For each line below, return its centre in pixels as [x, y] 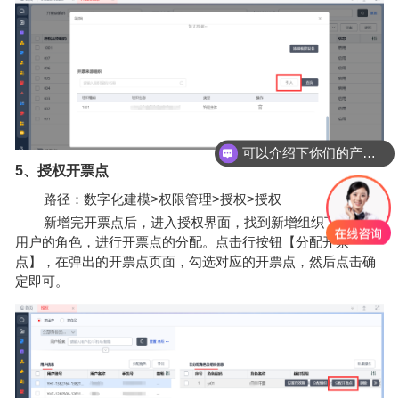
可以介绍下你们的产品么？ [369, 153]
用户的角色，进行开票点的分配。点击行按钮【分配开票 [183, 242]
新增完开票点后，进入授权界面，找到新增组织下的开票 [197, 223]
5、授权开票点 [62, 171]
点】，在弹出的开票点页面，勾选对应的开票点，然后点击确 [196, 262]
